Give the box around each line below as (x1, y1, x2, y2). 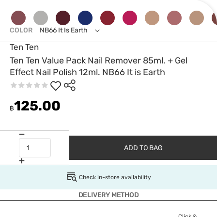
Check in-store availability (78, 173, 151, 181)
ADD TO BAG (124, 143, 163, 152)
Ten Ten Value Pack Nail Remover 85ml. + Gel (10, 55, 187, 66)
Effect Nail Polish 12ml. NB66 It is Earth (10, 67, 165, 77)
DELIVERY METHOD (78, 191, 139, 199)
